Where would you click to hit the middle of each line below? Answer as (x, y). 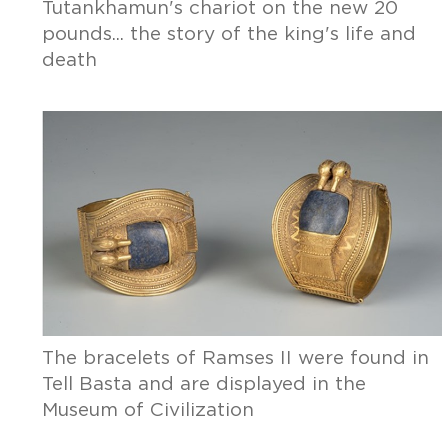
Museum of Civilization (147, 410)
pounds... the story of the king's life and (228, 34)
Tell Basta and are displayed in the (203, 384)
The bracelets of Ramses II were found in (235, 358)
